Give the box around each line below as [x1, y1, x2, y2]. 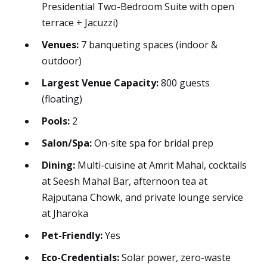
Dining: [42, 159, 75, 172]
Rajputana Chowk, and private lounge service [42, 191, 243, 204]
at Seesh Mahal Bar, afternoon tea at [42, 175, 207, 188]
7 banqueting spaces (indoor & [79, 38, 218, 52]
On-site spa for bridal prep [92, 136, 213, 150]
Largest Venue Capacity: [42, 76, 159, 90]
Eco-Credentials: [42, 251, 119, 265]
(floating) [42, 92, 82, 106]
